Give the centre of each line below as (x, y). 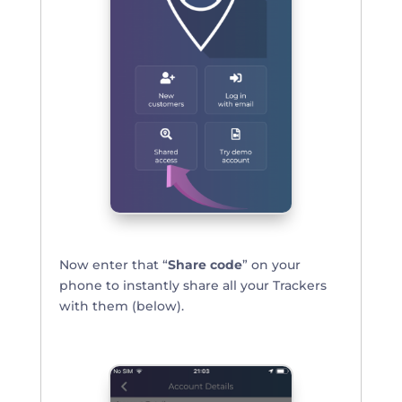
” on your (271, 265)
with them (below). (121, 306)
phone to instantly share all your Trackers (192, 285)
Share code (205, 265)
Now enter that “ (113, 265)
